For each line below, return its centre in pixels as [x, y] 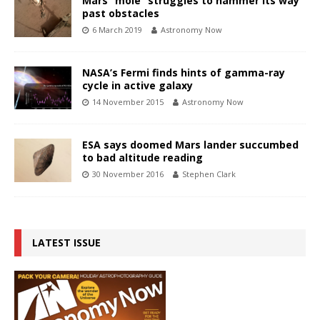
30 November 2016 [128, 174]
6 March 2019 [117, 30]
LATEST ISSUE [66, 242]
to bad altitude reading [142, 158]
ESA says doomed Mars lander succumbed [190, 145]
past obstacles [121, 14]
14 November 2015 [128, 102]
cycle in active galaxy [137, 86]
